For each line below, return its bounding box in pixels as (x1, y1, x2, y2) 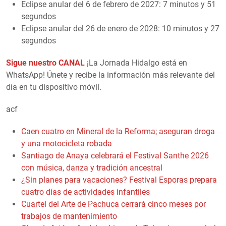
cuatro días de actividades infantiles (21, 187, 150, 197)
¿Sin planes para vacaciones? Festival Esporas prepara (21, 175, 217, 185)
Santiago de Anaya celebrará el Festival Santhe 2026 (21, 150, 209, 160)
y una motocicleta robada (21, 138, 112, 148)
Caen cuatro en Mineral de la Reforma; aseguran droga (21, 126, 215, 136)
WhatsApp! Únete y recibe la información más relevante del (6, 70, 215, 80)
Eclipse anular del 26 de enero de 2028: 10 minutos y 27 (21, 23, 219, 33)
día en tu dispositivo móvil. (6, 82, 101, 92)
